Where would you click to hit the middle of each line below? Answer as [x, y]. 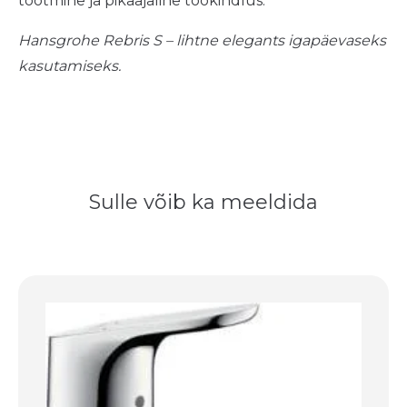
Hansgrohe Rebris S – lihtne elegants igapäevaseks [202, 40]
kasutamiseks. [69, 65]
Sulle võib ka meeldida [203, 202]
